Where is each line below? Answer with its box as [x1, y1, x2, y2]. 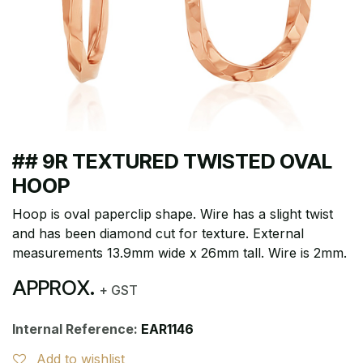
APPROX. [12, 275, 100, 300]
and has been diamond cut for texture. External [12, 225, 304, 241]
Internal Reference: [12, 321, 141, 337]
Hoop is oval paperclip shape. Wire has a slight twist [12, 206, 333, 222]
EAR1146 [141, 321, 194, 337]
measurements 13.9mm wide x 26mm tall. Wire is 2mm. [12, 245, 347, 261]
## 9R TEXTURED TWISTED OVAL [12, 149, 332, 173]
